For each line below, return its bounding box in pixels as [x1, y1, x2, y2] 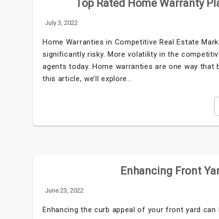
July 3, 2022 [45, 19, 78, 26]
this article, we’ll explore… [43, 74, 132, 83]
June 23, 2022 [45, 186, 84, 194]
